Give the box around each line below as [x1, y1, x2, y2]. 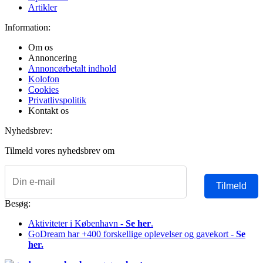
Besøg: [5, 198, 31, 209]
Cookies [28, 85, 59, 95]
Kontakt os [28, 106, 69, 116]
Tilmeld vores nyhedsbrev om [5, 146, 117, 156]
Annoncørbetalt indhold [28, 63, 116, 74]
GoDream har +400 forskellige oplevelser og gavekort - [28, 229, 236, 240]
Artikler [28, 2, 57, 13]
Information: [5, 22, 50, 33]
